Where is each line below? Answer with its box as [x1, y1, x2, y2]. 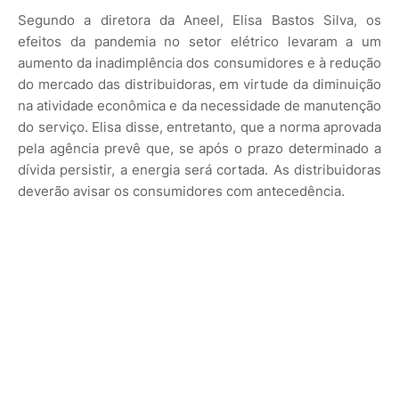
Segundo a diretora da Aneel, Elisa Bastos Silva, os [18, 11, 381, 28]
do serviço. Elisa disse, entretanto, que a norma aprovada [18, 118, 381, 135]
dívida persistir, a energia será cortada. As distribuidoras [18, 160, 381, 178]
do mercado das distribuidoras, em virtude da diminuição [18, 75, 381, 93]
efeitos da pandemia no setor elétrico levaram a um [18, 32, 381, 50]
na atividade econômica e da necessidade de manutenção [18, 96, 381, 114]
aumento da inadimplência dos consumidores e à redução [18, 53, 381, 71]
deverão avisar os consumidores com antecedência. [18, 182, 345, 199]
